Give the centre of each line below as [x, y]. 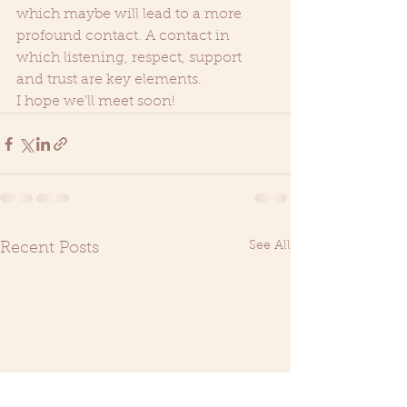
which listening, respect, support [131, 59]
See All [270, 247]
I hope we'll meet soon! [99, 102]
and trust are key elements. [111, 80]
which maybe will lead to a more [131, 15]
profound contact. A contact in [125, 37]
